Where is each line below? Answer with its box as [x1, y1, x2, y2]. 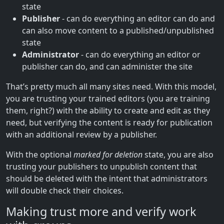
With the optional [6, 148, 73, 160]
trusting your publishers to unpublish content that [6, 160, 197, 172]
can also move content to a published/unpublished [22, 24, 214, 36]
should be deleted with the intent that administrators [6, 172, 207, 184]
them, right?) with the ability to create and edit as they [6, 104, 210, 116]
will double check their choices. [6, 184, 123, 196]
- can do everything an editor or [79, 48, 200, 60]
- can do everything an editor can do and [60, 12, 215, 24]
